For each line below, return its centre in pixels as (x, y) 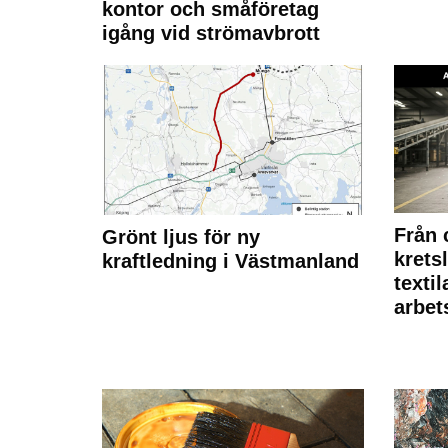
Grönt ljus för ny (181, 237)
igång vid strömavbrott (211, 33)
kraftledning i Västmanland (230, 261)
